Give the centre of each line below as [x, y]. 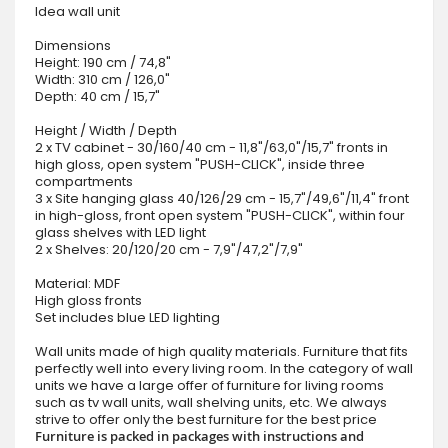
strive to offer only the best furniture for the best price [206, 419]
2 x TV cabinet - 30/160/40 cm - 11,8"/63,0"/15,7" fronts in [211, 147]
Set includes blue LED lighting [127, 317]
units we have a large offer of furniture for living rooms [209, 385]
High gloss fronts [88, 300]
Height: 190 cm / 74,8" [103, 62]
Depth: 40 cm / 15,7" [97, 96]
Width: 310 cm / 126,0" [102, 79]
